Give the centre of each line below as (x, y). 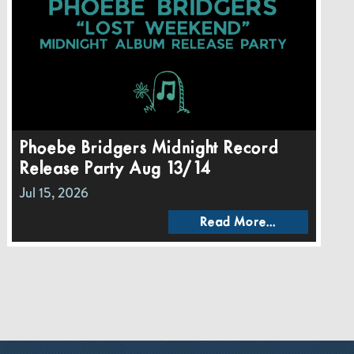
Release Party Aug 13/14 (116, 169)
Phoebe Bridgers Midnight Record (150, 148)
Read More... (238, 222)
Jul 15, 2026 (55, 192)
